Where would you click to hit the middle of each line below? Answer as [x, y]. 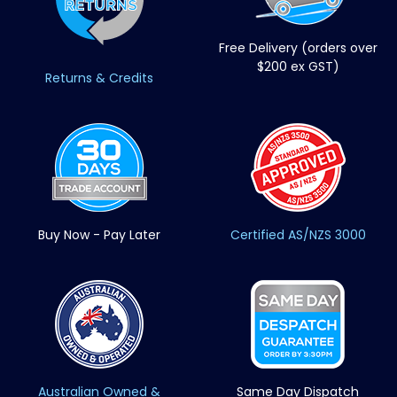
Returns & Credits [99, 78]
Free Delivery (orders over [298, 47]
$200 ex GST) [298, 66]
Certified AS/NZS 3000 [298, 234]
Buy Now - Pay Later [99, 234]
